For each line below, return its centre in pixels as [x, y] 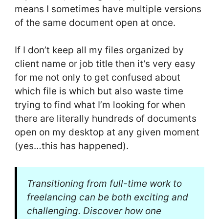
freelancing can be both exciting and [108, 197]
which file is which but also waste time [99, 91]
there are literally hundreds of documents [106, 119]
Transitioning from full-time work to [104, 183]
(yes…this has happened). [72, 146]
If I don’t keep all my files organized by [99, 50]
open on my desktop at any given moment [107, 132]
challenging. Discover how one [94, 211]
